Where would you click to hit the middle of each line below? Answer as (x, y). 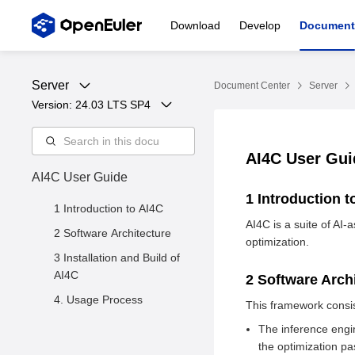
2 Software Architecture (113, 233)
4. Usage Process (98, 300)
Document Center (252, 86)
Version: (53, 105)
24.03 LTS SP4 (113, 105)
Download (195, 25)
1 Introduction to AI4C (109, 208)
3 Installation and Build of (117, 258)
